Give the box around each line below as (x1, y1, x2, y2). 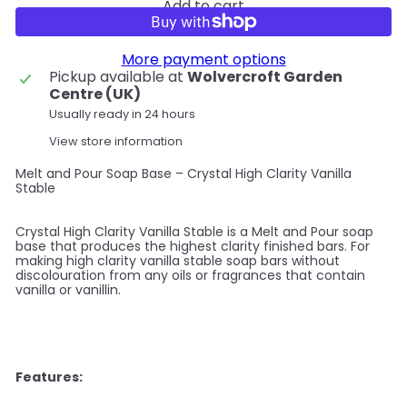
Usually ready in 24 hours (48, 106, 195, 123)
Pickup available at (48, 66, 187, 88)
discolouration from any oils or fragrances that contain (15, 266, 365, 285)
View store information (48, 134, 183, 150)
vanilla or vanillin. (15, 281, 121, 300)
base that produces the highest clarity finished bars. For (15, 237, 370, 256)
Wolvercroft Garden (186, 66, 342, 88)
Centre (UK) (48, 84, 141, 105)
